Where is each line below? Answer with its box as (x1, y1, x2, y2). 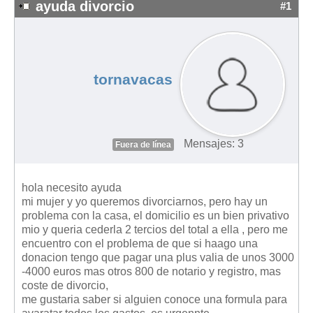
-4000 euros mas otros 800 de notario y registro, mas (22, 265, 281, 277)
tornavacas (93, 71, 173, 88)
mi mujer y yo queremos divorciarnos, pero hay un (22, 195, 268, 208)
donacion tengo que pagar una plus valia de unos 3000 (22, 251, 294, 263)
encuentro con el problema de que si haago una (22, 237, 258, 249)
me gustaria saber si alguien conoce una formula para (22, 293, 287, 305)
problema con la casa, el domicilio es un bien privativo (22, 209, 289, 221)
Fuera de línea (115, 139, 171, 150)
